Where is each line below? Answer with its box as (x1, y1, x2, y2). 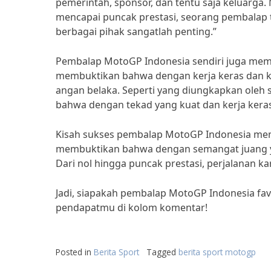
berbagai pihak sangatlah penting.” (56, 25, 217, 38)
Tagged (146, 246, 178, 258)
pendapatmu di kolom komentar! (56, 201, 207, 214)
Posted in (56, 246, 94, 258)
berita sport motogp (178, 246, 256, 258)
